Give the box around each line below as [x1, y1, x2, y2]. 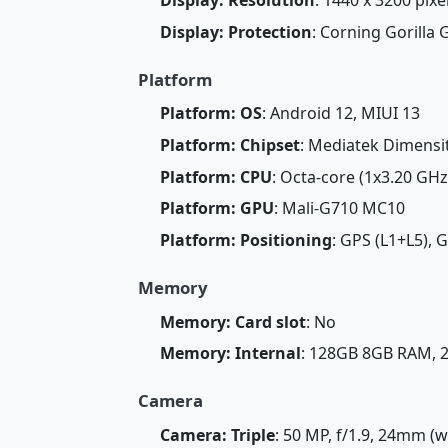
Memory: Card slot [159, 310, 306, 333]
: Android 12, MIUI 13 [261, 101, 420, 124]
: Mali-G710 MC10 [273, 197, 405, 220]
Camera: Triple [159, 423, 275, 446]
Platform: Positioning [159, 229, 332, 252]
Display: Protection [159, 20, 312, 43]
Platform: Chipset [159, 133, 300, 156]
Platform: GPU [159, 197, 274, 220]
